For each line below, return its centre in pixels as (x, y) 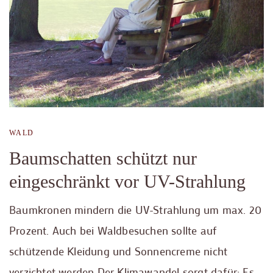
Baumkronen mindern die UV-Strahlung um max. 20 (136, 210)
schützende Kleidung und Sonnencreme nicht (119, 251)
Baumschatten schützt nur (103, 158)
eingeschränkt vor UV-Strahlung (127, 181)
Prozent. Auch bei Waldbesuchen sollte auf (113, 230)
